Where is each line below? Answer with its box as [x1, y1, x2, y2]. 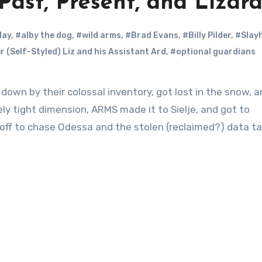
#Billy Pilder [182, 30, 231, 40]
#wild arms [76, 30, 121, 40]
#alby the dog [15, 30, 72, 40]
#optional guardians [170, 47, 256, 57]
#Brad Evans [125, 30, 178, 40]
